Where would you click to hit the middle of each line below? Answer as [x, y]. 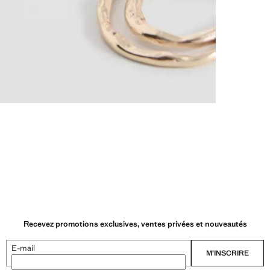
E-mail [23, 248]
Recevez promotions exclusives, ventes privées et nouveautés [135, 224]
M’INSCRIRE [228, 253]
